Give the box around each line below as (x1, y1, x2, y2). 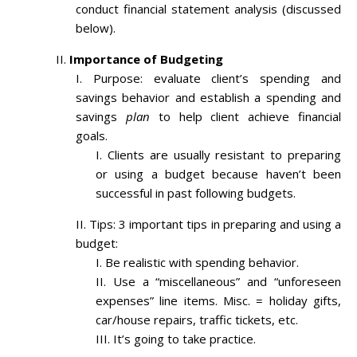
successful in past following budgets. (96, 185, 296, 202)
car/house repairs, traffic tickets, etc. (96, 312, 298, 328)
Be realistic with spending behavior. (105, 254, 299, 271)
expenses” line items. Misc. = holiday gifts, (96, 292, 341, 309)
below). (76, 20, 116, 37)
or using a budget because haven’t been (96, 166, 341, 182)
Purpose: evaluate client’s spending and (92, 70, 342, 87)
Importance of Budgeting (69, 51, 223, 68)
